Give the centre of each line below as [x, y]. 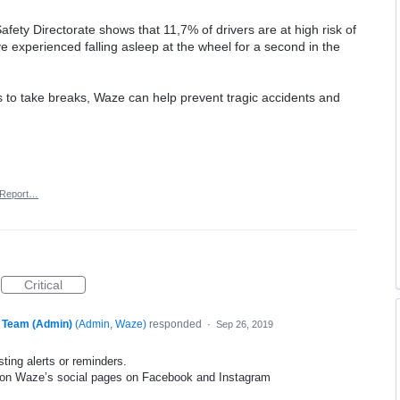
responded [175, 324]
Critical [43, 284]
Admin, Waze [110, 324]
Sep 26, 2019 [244, 324]
